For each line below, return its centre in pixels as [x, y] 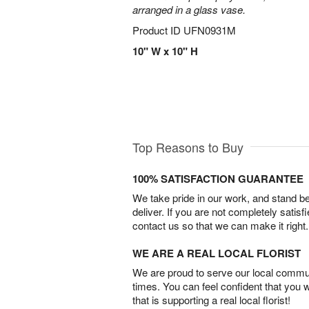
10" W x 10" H [165, 51]
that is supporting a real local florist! [211, 300]
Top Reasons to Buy [188, 147]
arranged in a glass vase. [189, 9]
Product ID [158, 30]
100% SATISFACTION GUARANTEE [218, 179]
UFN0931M [210, 30]
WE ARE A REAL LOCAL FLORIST [217, 253]
